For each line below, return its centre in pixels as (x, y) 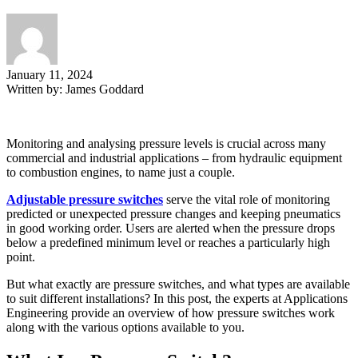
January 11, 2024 (50, 75)
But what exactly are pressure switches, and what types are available (178, 284)
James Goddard (105, 89)
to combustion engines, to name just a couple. (121, 173)
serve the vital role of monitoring (247, 200)
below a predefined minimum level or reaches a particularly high (168, 243)
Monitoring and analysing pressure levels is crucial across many (166, 144)
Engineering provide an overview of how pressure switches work (171, 313)
